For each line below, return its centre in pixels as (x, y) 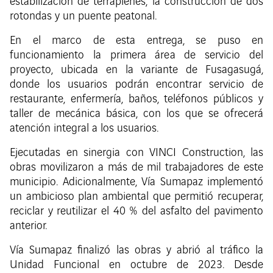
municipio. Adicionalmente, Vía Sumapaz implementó (136, 183)
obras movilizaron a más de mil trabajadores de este (136, 168)
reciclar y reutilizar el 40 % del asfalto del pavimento (136, 212)
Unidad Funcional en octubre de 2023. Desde (136, 265)
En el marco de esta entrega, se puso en (136, 41)
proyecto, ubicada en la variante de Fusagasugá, (136, 70)
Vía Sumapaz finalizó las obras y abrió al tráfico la (136, 251)
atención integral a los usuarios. (84, 129)
